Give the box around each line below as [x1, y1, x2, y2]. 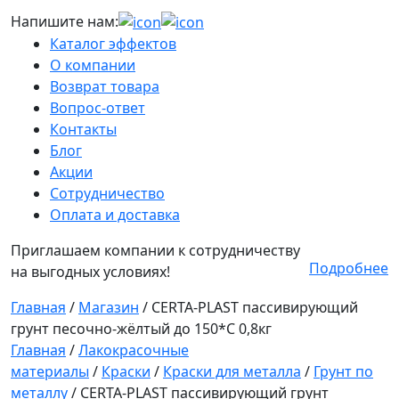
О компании [50, 55, 135, 76]
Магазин [78, 297, 139, 318]
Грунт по [313, 362, 373, 382]
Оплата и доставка [50, 205, 180, 225]
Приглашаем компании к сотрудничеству [11, 240, 300, 261]
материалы [11, 362, 89, 382]
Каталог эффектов [50, 34, 176, 54]
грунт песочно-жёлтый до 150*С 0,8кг [11, 319, 272, 339]
